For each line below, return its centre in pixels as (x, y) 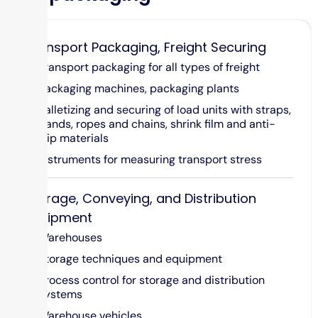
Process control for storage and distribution (151, 280)
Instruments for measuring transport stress (150, 159)
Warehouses (70, 237)
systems (60, 294)
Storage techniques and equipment (130, 258)
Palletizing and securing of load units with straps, (164, 109)
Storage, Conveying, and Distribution (141, 198)
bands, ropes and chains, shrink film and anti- (157, 124)
